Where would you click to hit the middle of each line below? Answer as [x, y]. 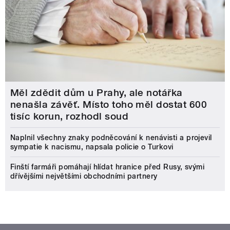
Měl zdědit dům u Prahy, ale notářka [97, 92]
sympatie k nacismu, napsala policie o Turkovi [92, 147]
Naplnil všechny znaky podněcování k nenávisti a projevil [111, 137]
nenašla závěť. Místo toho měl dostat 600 [109, 104]
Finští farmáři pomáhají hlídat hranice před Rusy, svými [108, 167]
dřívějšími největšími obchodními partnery [84, 176]
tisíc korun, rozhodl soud [69, 116]
